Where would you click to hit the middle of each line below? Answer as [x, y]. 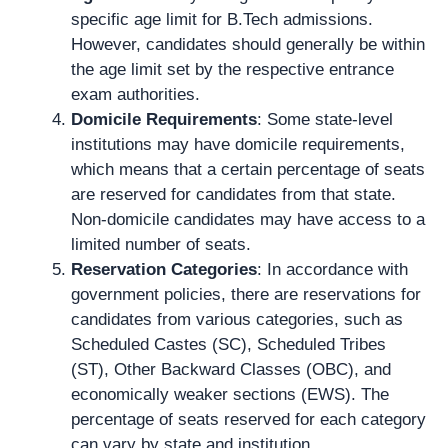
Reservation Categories [164, 269]
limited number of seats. [161, 244]
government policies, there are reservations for [246, 294]
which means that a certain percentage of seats [248, 169]
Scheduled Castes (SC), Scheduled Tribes [228, 344]
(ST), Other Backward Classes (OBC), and [231, 369]
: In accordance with [332, 269]
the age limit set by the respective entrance [232, 69]
